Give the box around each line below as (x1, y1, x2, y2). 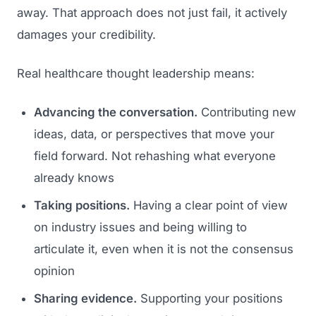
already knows (34, 170, 114, 185)
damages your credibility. (17, 27, 156, 42)
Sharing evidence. (34, 291, 137, 305)
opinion (34, 263, 75, 278)
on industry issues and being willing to (34, 219, 247, 234)
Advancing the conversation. (34, 104, 197, 119)
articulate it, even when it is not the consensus (34, 241, 293, 256)
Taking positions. (34, 197, 130, 212)
